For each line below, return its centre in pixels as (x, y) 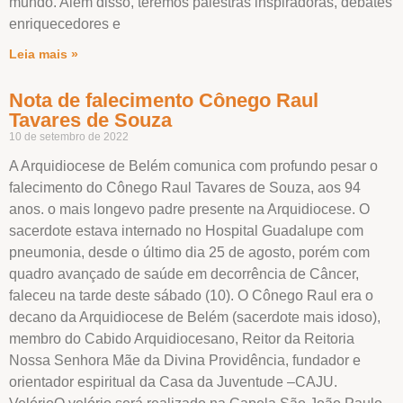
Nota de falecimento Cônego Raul (164, 100)
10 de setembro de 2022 (69, 136)
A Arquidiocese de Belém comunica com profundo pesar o (193, 166)
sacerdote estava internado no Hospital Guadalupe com (186, 230)
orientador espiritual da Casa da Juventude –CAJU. (173, 381)
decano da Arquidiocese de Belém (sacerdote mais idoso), (195, 317)
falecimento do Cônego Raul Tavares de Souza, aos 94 (185, 187)
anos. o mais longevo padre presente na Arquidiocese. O (189, 209)
